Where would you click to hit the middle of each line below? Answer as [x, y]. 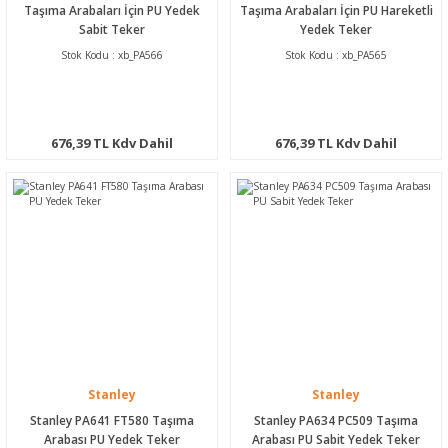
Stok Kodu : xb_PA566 [112, 54]
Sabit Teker [112, 28]
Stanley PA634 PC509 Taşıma [336, 419]
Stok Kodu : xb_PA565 [336, 54]
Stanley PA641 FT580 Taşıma [112, 419]
